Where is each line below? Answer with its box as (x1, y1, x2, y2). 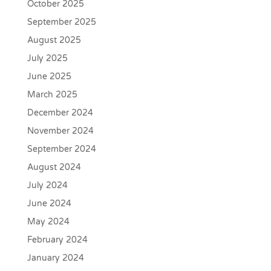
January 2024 (27, 253, 84, 264)
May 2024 (27, 217, 70, 227)
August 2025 (27, 35, 81, 46)
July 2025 (27, 53, 68, 64)
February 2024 (27, 235, 88, 246)
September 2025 (27, 17, 96, 28)
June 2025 (27, 71, 71, 82)
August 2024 (27, 162, 81, 173)
